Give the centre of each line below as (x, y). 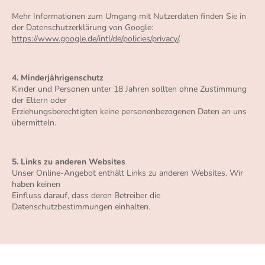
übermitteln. (34, 123)
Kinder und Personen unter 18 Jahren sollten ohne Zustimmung (129, 89)
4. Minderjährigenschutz (58, 78)
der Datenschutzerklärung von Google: (83, 28)
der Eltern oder (39, 101)
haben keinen (36, 185)
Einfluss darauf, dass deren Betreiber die (86, 196)
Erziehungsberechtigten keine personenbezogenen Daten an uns (129, 112)
